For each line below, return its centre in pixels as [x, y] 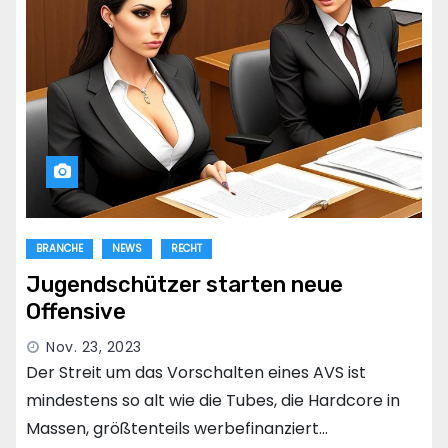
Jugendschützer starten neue [184, 285]
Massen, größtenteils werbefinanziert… [177, 429]
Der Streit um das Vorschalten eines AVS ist [196, 373]
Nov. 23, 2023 [94, 347]
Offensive [76, 312]
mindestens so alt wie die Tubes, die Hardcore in [213, 401]
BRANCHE [59, 249]
